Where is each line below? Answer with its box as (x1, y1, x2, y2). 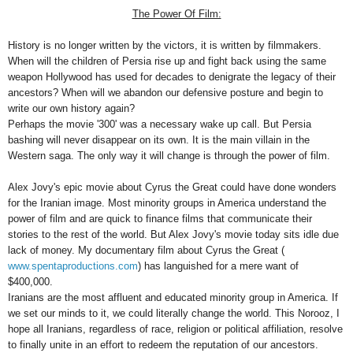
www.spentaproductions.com (8, 259, 138, 272)
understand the (255, 196, 326, 209)
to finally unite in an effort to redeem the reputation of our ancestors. (8, 338, 318, 351)
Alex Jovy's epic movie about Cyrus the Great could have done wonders (8, 180, 336, 193)
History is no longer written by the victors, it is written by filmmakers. (8, 39, 321, 51)
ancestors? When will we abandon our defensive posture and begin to (8, 86, 323, 98)
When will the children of (8, 54, 122, 67)
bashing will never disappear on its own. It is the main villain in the (8, 133, 310, 146)
